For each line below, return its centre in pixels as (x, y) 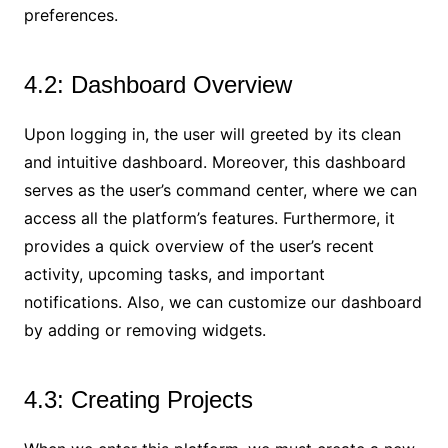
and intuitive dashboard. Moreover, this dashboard (214, 161)
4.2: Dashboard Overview (157, 84)
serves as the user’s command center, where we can (220, 189)
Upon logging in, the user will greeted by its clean (212, 133)
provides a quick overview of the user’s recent (198, 245)
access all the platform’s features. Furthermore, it (209, 217)
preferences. (70, 14)
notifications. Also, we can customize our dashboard (222, 301)
